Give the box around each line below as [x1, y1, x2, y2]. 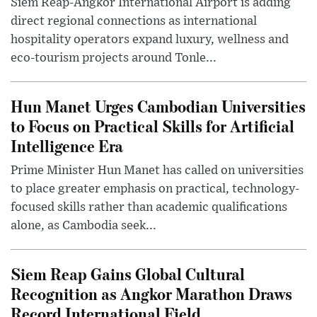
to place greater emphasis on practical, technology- [11, 183, 299, 196]
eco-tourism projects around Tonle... [11, 52, 217, 65]
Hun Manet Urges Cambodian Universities [11, 95, 306, 117]
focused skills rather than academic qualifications [11, 201, 287, 214]
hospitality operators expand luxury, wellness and [11, 33, 289, 47]
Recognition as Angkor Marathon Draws [11, 282, 292, 305]
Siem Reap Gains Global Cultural [11, 263, 245, 285]
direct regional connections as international [11, 15, 257, 28]
